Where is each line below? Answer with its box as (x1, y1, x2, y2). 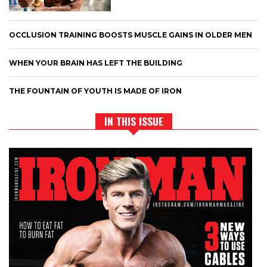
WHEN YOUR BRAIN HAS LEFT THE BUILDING (9, 58, 182, 67)
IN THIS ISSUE (104, 113, 163, 129)
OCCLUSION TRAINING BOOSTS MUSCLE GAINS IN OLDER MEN (9, 30, 252, 39)
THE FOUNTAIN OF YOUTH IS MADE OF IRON (9, 86, 182, 95)
